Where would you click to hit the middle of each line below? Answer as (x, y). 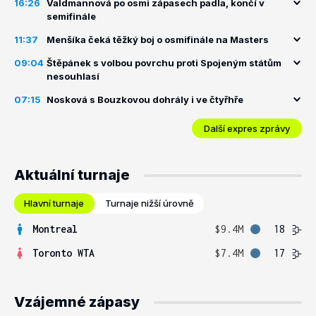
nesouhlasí (73, 76)
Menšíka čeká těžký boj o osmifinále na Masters (158, 39)
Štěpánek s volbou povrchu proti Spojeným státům (164, 63)
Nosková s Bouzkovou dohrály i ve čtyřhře (145, 99)
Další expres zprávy (247, 128)
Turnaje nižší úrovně (150, 203)
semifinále (71, 16)
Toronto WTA (63, 253)
